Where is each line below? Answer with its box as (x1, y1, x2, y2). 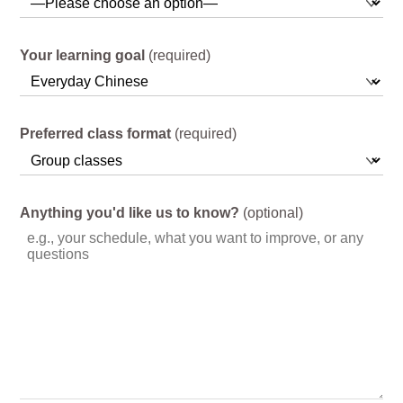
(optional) (239, 204, 304, 220)
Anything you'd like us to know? (20, 204, 240, 220)
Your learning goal (20, 47, 146, 63)
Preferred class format (20, 126, 172, 142)
